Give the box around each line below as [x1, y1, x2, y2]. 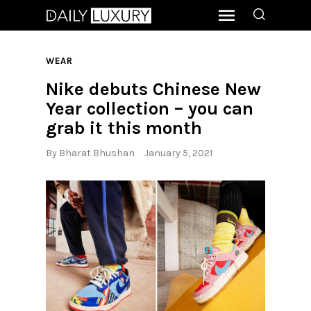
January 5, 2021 [144, 147, 213, 160]
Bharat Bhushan [59, 147, 135, 160]
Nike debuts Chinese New [46, 78, 261, 100]
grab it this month [46, 117, 202, 139]
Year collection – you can [46, 97, 253, 119]
